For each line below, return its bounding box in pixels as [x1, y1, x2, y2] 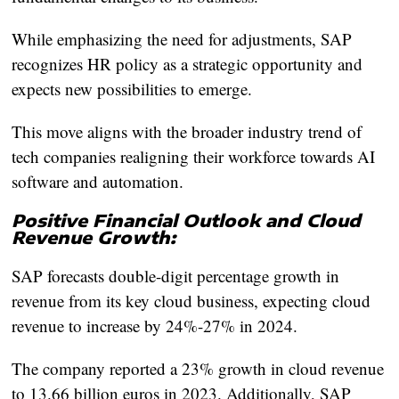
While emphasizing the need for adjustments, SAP [12, 27, 353, 50]
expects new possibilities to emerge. [12, 77, 258, 100]
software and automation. [12, 169, 184, 192]
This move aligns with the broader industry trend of [12, 119, 362, 142]
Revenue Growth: [12, 225, 176, 248]
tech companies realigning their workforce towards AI [12, 144, 376, 167]
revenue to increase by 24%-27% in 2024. [12, 313, 304, 337]
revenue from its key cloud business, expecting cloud [12, 289, 371, 312]
